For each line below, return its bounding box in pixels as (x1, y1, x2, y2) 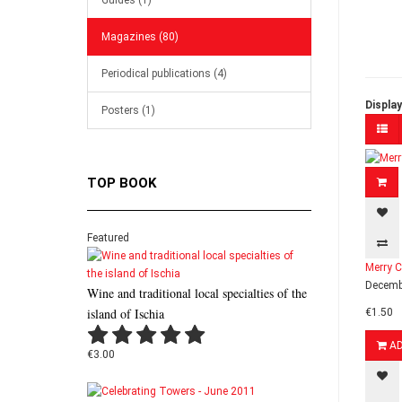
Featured (87, 232, 129, 244)
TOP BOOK (87, 175, 156, 191)
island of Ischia (87, 305, 164, 322)
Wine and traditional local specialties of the (87, 284, 307, 301)
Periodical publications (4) (101, 67, 227, 80)
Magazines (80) (101, 31, 179, 43)
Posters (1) (101, 104, 155, 117)
